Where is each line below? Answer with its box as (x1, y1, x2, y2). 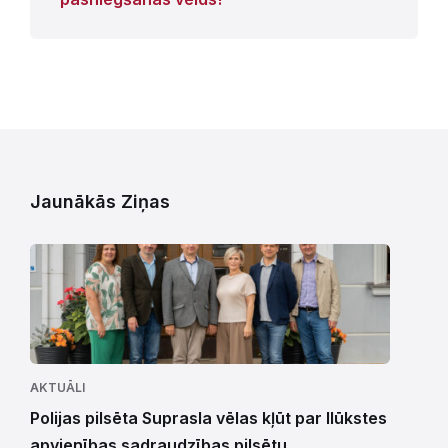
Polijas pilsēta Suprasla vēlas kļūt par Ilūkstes (30, 407, 387, 428)
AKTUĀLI (30, 379, 85, 395)
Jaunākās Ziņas (30, 190, 170, 212)
